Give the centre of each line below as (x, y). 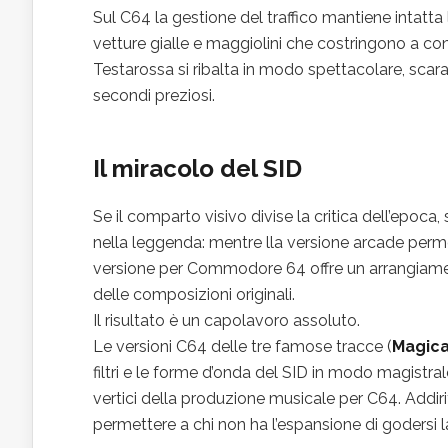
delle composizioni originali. (194, 294)
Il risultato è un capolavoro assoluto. (226, 320)
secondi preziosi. (154, 95)
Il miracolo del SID (197, 168)
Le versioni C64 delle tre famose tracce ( (242, 346)
